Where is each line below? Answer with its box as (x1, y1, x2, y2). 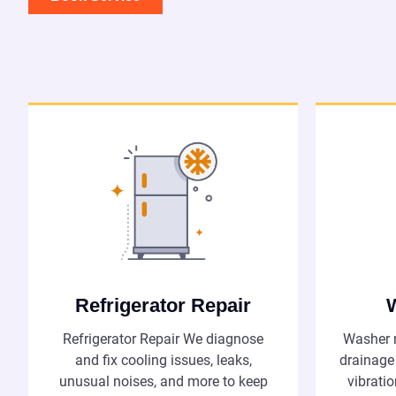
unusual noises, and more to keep (58, 373, 268, 391)
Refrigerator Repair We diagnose (63, 331, 263, 348)
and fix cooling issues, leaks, (74, 352, 252, 369)
